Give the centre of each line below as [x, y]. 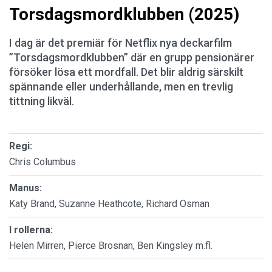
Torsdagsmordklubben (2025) [124, 14]
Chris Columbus [42, 161]
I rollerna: [31, 229]
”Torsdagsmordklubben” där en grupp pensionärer [132, 57]
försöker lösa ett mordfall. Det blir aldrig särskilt [126, 72]
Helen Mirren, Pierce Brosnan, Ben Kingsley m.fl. [111, 245]
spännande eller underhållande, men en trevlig [121, 86]
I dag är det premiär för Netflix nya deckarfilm [121, 42]
